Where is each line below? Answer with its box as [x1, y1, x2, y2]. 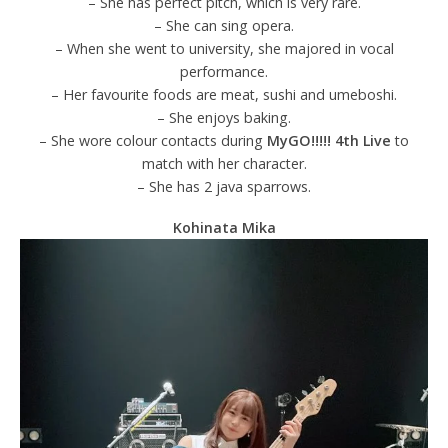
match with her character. [141, 153, 307, 173]
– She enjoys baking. [157, 107, 291, 127]
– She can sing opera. [154, 15, 294, 35]
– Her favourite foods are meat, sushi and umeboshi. [51, 84, 397, 104]
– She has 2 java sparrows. [137, 176, 311, 196]
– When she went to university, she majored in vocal [54, 38, 394, 58]
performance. [180, 61, 268, 81]
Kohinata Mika [172, 217, 276, 237]
